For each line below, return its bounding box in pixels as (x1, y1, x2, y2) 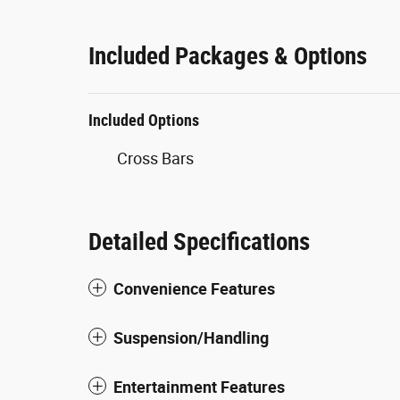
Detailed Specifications (88, 227, 310, 256)
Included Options (88, 110, 199, 129)
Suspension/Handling (113, 328, 269, 347)
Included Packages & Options (88, 41, 367, 71)
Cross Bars (117, 148, 194, 168)
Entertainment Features (113, 377, 285, 396)
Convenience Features (113, 279, 275, 298)
